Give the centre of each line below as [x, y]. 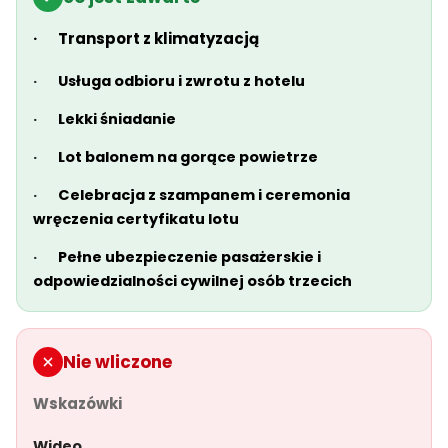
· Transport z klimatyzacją [146, 38]
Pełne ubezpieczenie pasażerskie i [189, 257]
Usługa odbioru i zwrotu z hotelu [181, 81]
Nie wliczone [117, 362]
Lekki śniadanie [117, 119]
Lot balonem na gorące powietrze [188, 157]
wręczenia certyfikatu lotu [136, 219]
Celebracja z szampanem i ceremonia [204, 195]
